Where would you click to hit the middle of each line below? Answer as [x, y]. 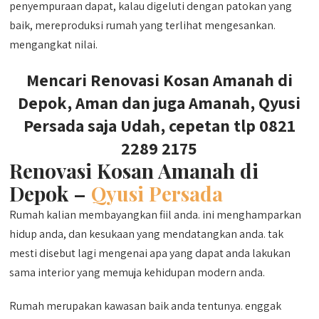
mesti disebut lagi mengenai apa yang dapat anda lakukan [150, 253]
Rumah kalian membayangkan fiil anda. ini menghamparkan [156, 215]
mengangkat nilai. [54, 45]
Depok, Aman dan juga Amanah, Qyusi [159, 103]
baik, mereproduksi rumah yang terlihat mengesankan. [143, 25]
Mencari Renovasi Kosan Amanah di [159, 80]
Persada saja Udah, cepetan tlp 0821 [159, 125]
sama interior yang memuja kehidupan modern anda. [137, 272]
